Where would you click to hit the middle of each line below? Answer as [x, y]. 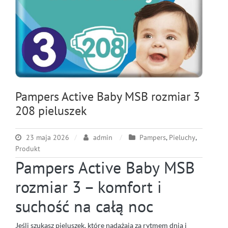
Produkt [28, 148]
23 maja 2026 [48, 137]
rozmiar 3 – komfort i [89, 187]
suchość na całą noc [84, 206]
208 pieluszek [51, 110]
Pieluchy [182, 137]
